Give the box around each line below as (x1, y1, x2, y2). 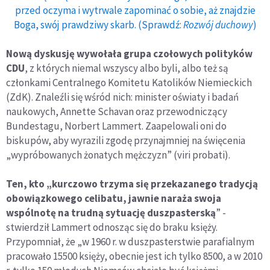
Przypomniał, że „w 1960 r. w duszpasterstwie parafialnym (6, 234, 254, 248)
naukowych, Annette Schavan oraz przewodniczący (6, 104, 227, 118)
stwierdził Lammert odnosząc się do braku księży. (6, 220, 218, 234)
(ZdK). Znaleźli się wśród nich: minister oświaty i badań (6, 90, 239, 104)
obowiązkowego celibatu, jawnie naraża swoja (6, 191, 221, 205)
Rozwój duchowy (183, 17, 253, 31)
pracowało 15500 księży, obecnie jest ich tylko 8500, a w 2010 (6, 249, 262, 263)
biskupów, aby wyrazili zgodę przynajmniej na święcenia (6, 133, 245, 147)
